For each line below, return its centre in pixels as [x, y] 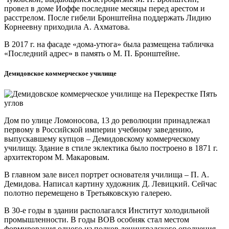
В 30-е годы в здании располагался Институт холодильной [107, 210]
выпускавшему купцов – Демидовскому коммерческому [102, 139]
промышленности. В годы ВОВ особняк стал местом [97, 219]
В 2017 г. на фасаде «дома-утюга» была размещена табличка [109, 44]
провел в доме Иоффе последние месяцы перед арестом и [105, 9]
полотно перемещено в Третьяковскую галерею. [88, 193]
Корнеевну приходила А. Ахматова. [67, 27]
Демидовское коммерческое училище [60, 74]
